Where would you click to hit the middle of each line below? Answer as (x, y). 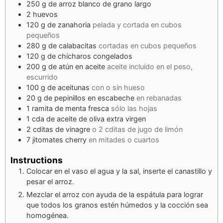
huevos (45, 14)
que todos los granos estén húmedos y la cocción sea (117, 205)
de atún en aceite (77, 66)
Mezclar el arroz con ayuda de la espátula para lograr (115, 195)
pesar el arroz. (50, 182)
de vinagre (73, 129)
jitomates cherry (59, 139)
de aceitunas (68, 87)
